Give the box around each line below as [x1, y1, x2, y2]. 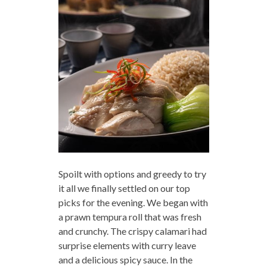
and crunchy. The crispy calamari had [58, 225, 207, 237]
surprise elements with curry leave [58, 240, 196, 252]
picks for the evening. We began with [58, 197, 208, 209]
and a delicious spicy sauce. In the [58, 254, 193, 266]
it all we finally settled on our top [58, 182, 190, 194]
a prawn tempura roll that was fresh [58, 211, 201, 223]
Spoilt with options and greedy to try [58, 168, 206, 180]
